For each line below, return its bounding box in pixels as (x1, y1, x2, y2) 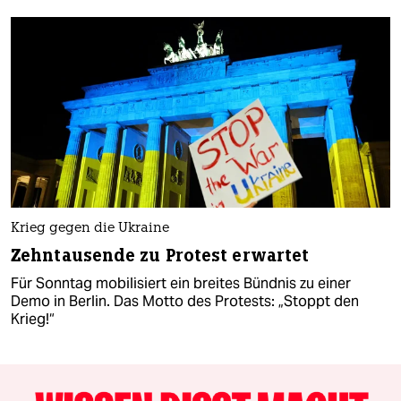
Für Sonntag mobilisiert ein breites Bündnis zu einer (11, 273, 351, 293)
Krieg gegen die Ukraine (11, 221, 169, 235)
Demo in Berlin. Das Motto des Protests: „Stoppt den (11, 291, 359, 311)
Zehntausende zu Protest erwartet (11, 243, 310, 267)
